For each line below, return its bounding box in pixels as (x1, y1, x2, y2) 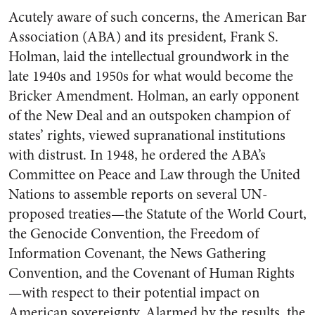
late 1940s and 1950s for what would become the (8, 66, 293, 86)
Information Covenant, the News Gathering (8, 243, 266, 264)
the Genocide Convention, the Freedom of (8, 224, 259, 244)
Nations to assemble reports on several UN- (8, 184, 267, 205)
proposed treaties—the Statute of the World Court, (8, 204, 307, 224)
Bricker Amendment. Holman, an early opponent (8, 86, 299, 106)
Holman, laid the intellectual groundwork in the (8, 46, 289, 67)
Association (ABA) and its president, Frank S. (8, 27, 278, 47)
